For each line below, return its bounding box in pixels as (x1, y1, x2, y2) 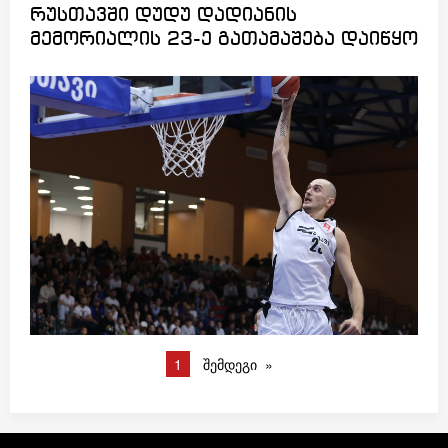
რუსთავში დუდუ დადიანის (30, 6, 297, 27)
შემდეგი (203, 354, 257, 375)
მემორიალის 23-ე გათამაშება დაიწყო (30, 30, 418, 51)
